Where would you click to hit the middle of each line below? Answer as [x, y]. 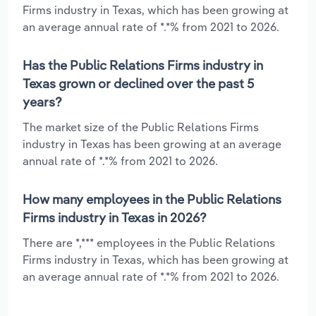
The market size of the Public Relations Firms [141, 127]
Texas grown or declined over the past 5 [138, 83]
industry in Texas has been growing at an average [152, 144]
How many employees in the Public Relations [152, 199]
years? [42, 102]
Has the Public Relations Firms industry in [143, 65]
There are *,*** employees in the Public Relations [149, 242]
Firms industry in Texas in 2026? [115, 217]
